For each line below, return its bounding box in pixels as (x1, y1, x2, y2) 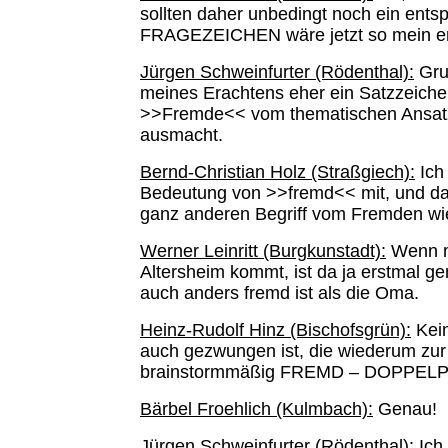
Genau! (373, 399, 442, 419)
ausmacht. (140, 125, 223, 145)
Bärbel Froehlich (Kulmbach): (140, 399, 373, 419)
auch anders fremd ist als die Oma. (140, 283, 419, 303)
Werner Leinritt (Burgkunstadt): (140, 241, 386, 261)
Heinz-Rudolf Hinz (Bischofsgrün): (140, 320, 411, 340)
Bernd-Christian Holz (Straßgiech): (140, 162, 415, 182)
